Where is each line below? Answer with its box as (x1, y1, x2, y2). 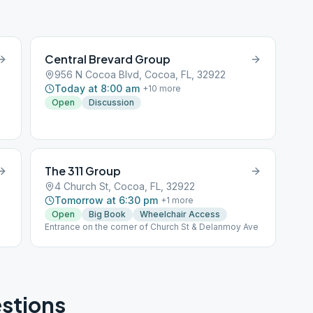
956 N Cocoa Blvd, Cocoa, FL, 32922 (54, 68, 226, 80)
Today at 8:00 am (54, 82, 140, 94)
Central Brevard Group (45, 52, 171, 66)
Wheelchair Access (140, 209, 221, 219)
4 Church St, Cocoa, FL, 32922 (54, 180, 196, 192)
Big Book (89, 209, 126, 219)
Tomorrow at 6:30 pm (54, 194, 159, 206)
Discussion (89, 97, 135, 108)
